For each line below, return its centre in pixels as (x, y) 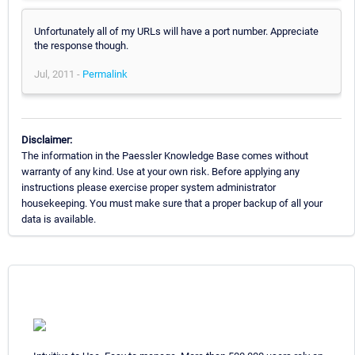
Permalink (105, 74)
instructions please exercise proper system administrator (149, 187)
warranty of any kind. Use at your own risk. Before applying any (160, 171)
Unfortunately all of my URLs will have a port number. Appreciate (176, 31)
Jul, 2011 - (58, 74)
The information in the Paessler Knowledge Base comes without (165, 155)
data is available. (59, 219)
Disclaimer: (47, 139)
